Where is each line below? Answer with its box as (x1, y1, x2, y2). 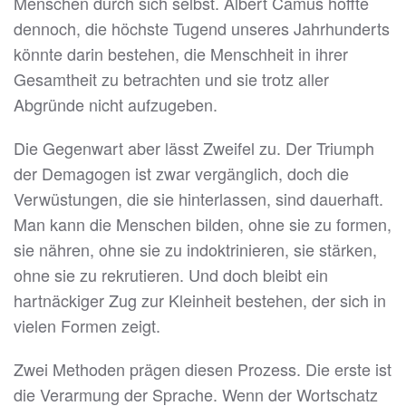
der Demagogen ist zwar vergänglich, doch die (14, 161, 349, 186)
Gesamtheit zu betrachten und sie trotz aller (14, 67, 329, 92)
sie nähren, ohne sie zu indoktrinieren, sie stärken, (14, 237, 377, 262)
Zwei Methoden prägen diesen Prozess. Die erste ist (14, 357, 391, 382)
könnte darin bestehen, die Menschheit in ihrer (14, 42, 348, 66)
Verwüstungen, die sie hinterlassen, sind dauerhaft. (14, 187, 383, 211)
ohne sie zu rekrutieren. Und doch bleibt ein (14, 263, 328, 287)
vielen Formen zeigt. (14, 314, 160, 338)
